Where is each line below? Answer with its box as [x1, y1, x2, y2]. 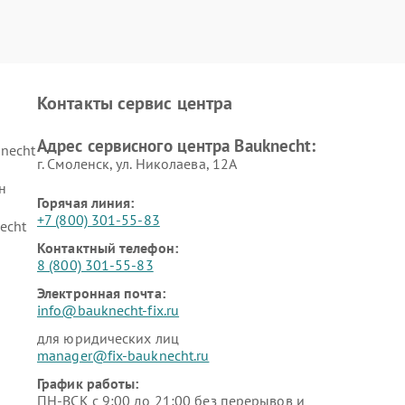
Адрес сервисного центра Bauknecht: [37, 135, 316, 156]
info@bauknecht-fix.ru [37, 301, 180, 319]
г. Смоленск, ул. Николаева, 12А [37, 155, 238, 173]
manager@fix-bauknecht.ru [37, 346, 210, 364]
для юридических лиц [37, 329, 179, 347]
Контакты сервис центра [37, 91, 233, 115]
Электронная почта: [37, 284, 165, 302]
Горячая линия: [37, 193, 135, 212]
